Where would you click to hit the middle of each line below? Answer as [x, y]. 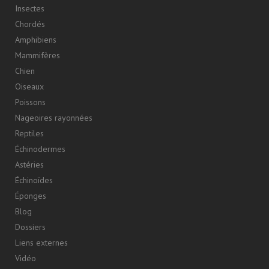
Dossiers [30, 227]
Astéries [29, 165]
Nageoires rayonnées [54, 118]
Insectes [30, 8]
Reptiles [29, 133]
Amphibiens [36, 40]
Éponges [31, 196]
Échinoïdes [34, 180]
